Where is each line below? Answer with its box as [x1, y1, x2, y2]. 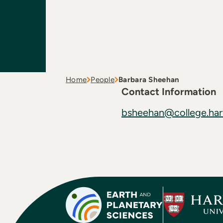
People [91, 75, 115, 84]
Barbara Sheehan [118, 75, 180, 84]
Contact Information [121, 86, 216, 98]
